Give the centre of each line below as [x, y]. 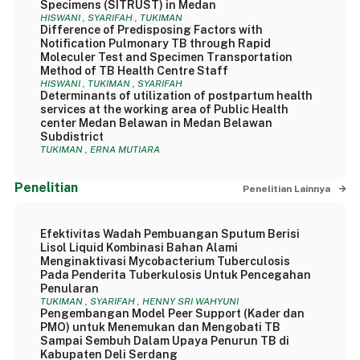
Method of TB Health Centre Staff [134, 71]
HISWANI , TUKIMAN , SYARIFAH [111, 84]
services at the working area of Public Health [164, 109]
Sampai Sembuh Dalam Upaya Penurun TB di [164, 341]
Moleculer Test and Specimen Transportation [166, 57]
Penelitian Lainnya [287, 189]
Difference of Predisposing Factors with [151, 30]
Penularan [69, 288]
